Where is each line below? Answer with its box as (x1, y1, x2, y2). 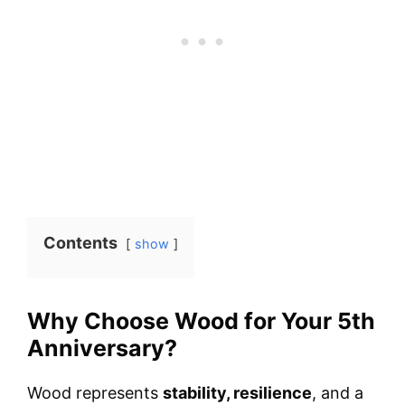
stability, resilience (163, 382, 312, 402)
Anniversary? (27, 334, 177, 362)
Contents (43, 232, 118, 252)
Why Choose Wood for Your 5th (27, 306, 375, 334)
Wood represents (27, 382, 163, 402)
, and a (312, 382, 363, 402)
